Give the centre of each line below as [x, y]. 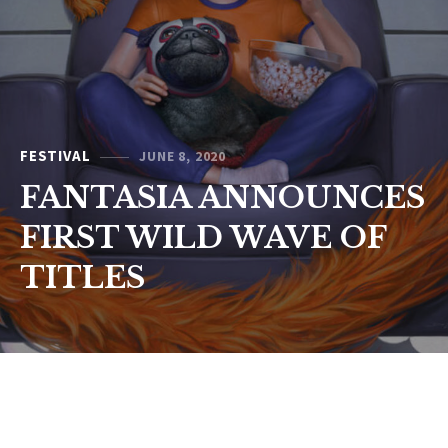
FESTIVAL [55, 155]
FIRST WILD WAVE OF [203, 238]
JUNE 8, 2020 [183, 156]
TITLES [82, 278]
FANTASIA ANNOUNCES [222, 198]
